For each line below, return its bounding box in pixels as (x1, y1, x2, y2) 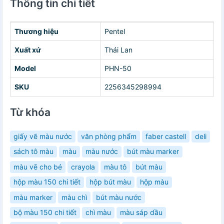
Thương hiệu (14, 27, 58, 36)
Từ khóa (10, 106, 50, 119)
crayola (71, 162, 95, 171)
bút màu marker (127, 147, 179, 156)
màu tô (104, 162, 126, 171)
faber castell (145, 131, 186, 140)
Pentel (104, 27, 125, 36)
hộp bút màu (89, 177, 131, 186)
